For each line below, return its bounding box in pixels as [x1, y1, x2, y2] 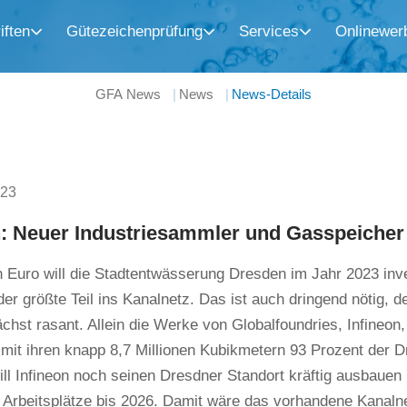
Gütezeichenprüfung [65, 23, 203, 40]
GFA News [95, 86, 161, 102]
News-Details [232, 86, 312, 102]
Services [238, 23, 299, 40]
